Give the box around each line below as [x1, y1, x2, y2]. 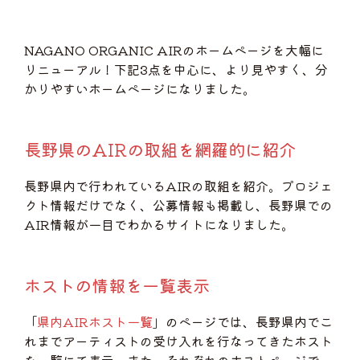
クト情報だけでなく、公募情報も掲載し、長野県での [24, 195, 333, 215]
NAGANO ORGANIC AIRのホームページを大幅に [24, 40, 324, 59]
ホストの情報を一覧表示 [24, 272, 210, 297]
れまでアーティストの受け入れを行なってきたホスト [24, 331, 333, 350]
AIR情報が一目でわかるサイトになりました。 [24, 215, 294, 234]
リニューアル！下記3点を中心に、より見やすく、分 [24, 59, 328, 79]
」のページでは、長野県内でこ [153, 312, 333, 331]
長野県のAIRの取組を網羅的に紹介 [24, 137, 296, 162]
